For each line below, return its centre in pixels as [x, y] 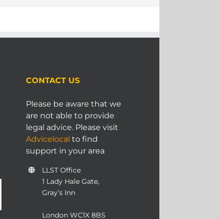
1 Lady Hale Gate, [71, 181]
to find [84, 139]
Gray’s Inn [59, 192]
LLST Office [62, 170]
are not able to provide [70, 115]
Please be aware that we [73, 104]
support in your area [65, 151]
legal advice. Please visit [72, 127]
